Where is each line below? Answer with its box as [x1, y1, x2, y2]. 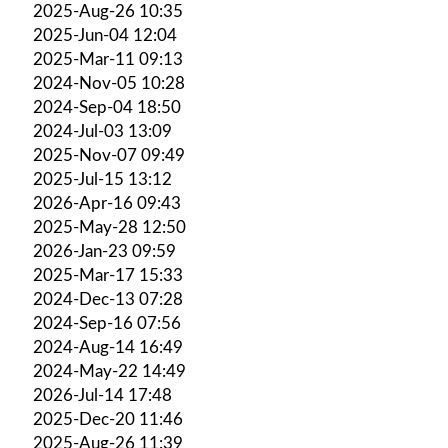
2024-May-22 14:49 [33, 362, 186, 380]
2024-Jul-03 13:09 [33, 122, 172, 140]
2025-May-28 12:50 [33, 218, 186, 236]
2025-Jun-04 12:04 [33, 26, 177, 44]
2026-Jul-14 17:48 [33, 386, 172, 404]
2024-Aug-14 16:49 [33, 338, 183, 356]
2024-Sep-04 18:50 [33, 98, 181, 116]
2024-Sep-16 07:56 [33, 314, 181, 332]
